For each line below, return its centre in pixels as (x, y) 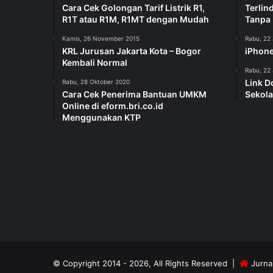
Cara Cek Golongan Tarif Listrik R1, (133, 7)
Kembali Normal (95, 62)
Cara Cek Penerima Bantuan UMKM (134, 94)
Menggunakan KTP (101, 117)
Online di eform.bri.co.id (113, 105)
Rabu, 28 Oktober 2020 (96, 81)
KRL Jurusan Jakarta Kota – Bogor (132, 51)
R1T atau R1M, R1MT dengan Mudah (136, 19)
